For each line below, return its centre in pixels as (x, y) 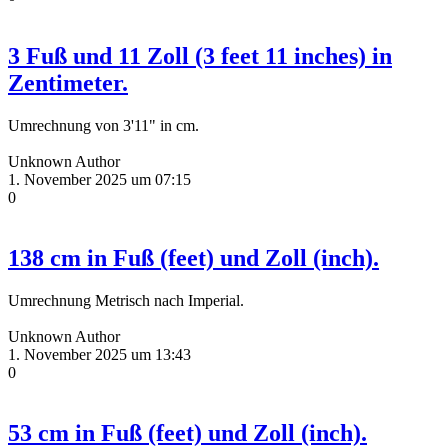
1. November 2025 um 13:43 (99, 354)
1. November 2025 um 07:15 (99, 179)
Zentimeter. (68, 83)
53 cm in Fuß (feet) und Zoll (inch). (187, 432)
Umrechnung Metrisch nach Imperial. (126, 300)
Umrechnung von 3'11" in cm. (103, 125)
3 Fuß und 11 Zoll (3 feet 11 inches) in (200, 56)
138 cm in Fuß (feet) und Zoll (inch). (193, 257)
